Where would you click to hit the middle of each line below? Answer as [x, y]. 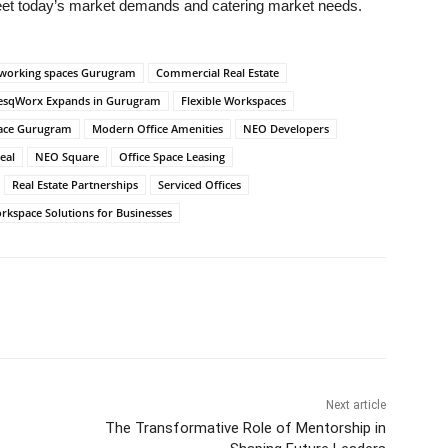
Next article [355, 404]
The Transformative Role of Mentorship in [245, 427]
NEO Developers [286, 128]
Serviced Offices [199, 184]
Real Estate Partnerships [75, 184]
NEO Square [67, 156]
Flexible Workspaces [233, 100]
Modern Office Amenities [157, 128]
